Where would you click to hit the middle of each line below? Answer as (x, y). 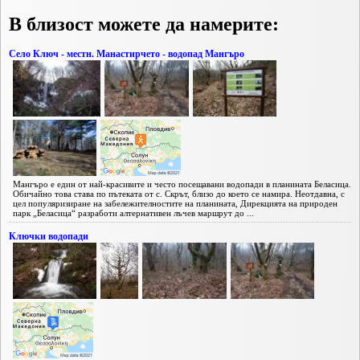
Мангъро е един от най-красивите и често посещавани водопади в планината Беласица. (182, 184)
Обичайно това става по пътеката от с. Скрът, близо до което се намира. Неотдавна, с (179, 193)
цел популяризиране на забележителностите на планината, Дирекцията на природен (175, 203)
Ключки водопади (49, 236)
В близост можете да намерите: (144, 24)
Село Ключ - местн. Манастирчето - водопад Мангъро (127, 53)
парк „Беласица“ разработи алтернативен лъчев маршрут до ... (133, 213)
